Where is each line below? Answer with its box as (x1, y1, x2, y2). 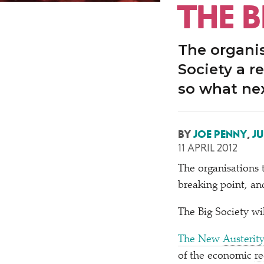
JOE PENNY (193, 128, 247, 140)
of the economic (178, 251, 255, 262)
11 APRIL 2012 (178, 142, 237, 154)
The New (178, 235, 223, 245)
